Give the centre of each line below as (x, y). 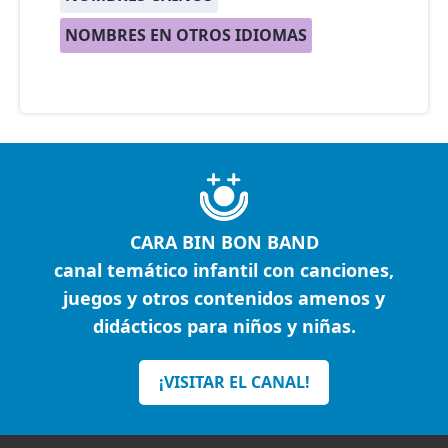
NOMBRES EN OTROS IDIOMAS (186, 35)
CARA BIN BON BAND (224, 242)
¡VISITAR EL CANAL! (234, 382)
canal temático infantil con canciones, (224, 270)
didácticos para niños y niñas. (224, 326)
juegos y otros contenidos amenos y (224, 298)
